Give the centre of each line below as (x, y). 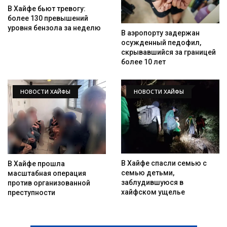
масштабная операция (47, 174)
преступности (31, 193)
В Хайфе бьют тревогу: (47, 8)
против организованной (49, 183)
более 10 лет (143, 62)
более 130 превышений (48, 18)
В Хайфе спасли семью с (164, 163)
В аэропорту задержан (160, 33)
